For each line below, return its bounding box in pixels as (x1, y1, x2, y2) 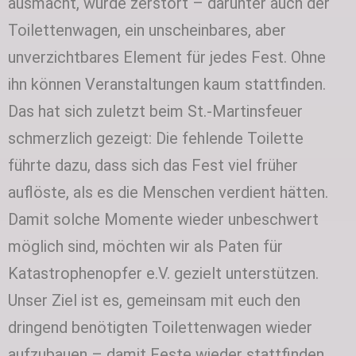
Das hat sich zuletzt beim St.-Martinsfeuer (8, 101, 303, 121)
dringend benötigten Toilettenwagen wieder (8, 317, 312, 337)
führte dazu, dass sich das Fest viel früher (8, 155, 298, 175)
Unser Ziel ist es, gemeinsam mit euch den (8, 290, 300, 310)
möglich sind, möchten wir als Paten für (8, 236, 283, 256)
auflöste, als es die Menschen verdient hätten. (8, 182, 328, 202)
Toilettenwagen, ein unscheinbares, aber (8, 20, 286, 40)
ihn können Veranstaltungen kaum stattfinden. (8, 74, 326, 94)
